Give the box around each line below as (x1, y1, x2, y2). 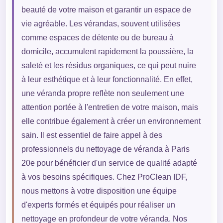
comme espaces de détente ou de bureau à (21, 33, 174, 42)
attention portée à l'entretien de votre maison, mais (21, 103, 198, 111)
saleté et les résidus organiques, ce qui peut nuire (21, 61, 196, 70)
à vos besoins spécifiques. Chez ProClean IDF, (21, 172, 187, 181)
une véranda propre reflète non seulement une (21, 89, 184, 98)
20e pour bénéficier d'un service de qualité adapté (21, 158, 197, 167)
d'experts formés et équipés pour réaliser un (21, 200, 175, 209)
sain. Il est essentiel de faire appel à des (21, 130, 162, 139)
